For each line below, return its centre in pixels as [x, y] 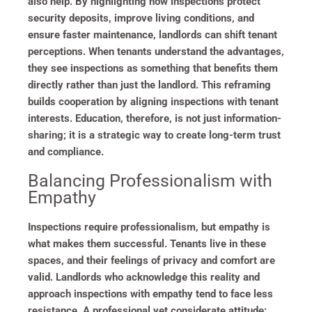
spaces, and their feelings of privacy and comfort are [151, 260]
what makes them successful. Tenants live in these [147, 243]
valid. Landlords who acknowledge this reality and [144, 277]
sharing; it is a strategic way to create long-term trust [154, 135]
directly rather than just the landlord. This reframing [149, 85]
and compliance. [66, 151]
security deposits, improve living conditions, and [141, 18]
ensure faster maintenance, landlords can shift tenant [153, 34]
